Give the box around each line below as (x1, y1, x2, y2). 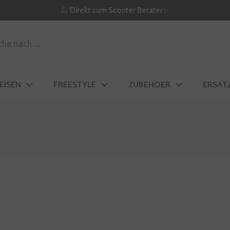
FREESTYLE (53, 80, 96, 89)
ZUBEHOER (128, 80, 170, 89)
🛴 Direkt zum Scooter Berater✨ (61, 6, 169, 15)
